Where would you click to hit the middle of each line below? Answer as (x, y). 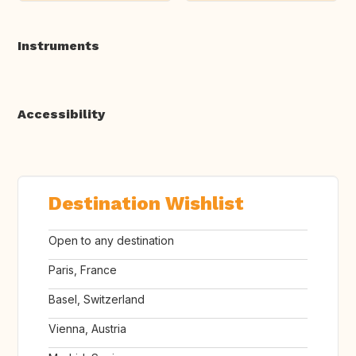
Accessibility (61, 114)
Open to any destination (111, 241)
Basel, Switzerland (97, 300)
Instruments (58, 46)
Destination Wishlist (146, 204)
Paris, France (83, 270)
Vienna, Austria (87, 329)
